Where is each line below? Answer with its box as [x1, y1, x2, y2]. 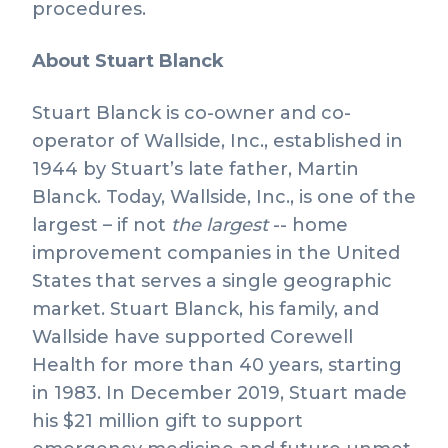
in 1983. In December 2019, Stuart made [32, 382, 407, 404]
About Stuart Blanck [32, 50, 224, 72]
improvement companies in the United [32, 242, 400, 264]
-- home [268, 214, 348, 236]
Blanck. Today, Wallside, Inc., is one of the [32, 186, 416, 208]
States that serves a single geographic [32, 270, 392, 292]
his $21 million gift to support [32, 410, 303, 432]
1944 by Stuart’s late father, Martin [32, 158, 359, 180]
